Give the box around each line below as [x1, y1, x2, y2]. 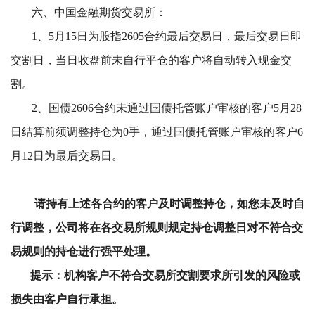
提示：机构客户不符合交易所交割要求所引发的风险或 [10, 269, 300, 282]
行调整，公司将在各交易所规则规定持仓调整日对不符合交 [10, 221, 303, 234]
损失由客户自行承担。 [10, 293, 123, 306]
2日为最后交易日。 [27, 150, 123, 162]
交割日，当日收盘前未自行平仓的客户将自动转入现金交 [10, 54, 292, 67]
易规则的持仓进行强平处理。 [10, 245, 157, 258]
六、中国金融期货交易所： [31, 6, 167, 19]
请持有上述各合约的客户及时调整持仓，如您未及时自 [31, 198, 304, 210]
